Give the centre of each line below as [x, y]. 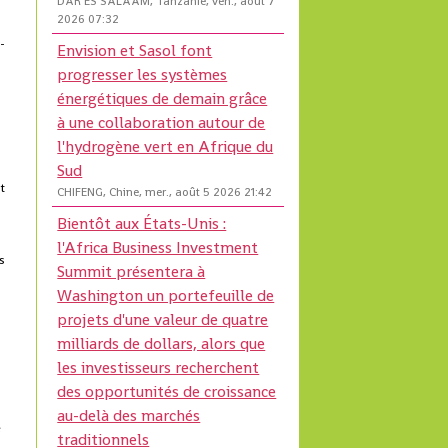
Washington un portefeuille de [166, 296]
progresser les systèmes [142, 75]
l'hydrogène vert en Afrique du [165, 147]
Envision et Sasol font [135, 51]
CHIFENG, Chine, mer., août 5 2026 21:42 [165, 192]
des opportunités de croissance [167, 392]
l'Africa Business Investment [158, 248]
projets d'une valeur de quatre [163, 320]
